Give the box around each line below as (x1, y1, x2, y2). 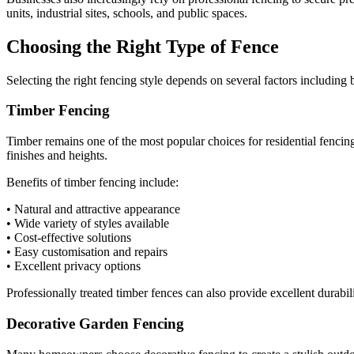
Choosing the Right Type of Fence (6, 36, 279, 57)
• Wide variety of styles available (6, 217, 169, 231)
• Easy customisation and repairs (6, 245, 168, 259)
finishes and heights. (6, 149, 107, 163)
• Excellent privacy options (6, 259, 141, 273)
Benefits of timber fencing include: (6, 175, 179, 190)
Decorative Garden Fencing (6, 314, 184, 332)
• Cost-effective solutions (6, 231, 131, 245)
